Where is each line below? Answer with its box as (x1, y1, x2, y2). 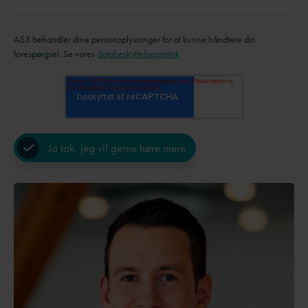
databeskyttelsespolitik (97, 47, 179, 60)
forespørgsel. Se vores (14, 47, 97, 60)
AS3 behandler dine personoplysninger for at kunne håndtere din (14, 32, 256, 45)
